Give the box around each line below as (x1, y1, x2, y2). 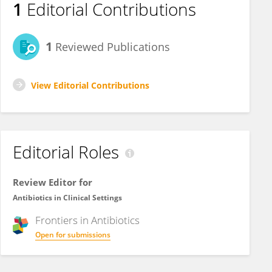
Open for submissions (35, 229, 110, 240)
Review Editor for (13, 176, 92, 188)
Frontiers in (35, 213, 91, 227)
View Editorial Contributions (31, 80, 149, 91)
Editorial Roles (13, 140, 119, 163)
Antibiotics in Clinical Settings (13, 192, 122, 203)
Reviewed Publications (52, 39, 170, 54)
